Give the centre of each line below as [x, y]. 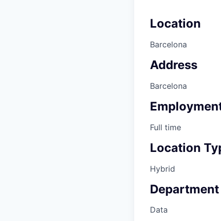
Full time [166, 127]
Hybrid [163, 168]
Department [184, 189]
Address [174, 65]
